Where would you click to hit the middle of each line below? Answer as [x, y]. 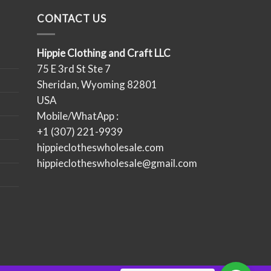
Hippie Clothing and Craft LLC [104, 53]
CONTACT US [72, 19]
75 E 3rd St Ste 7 [74, 69]
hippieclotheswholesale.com [100, 148]
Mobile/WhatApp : [78, 116]
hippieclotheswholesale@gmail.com [117, 163]
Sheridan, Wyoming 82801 [97, 85]
